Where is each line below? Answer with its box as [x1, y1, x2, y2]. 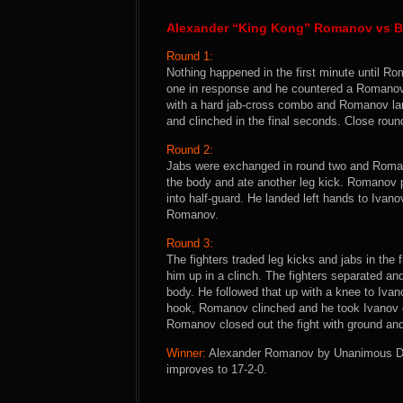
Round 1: [166, 49, 213, 63]
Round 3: [166, 237, 213, 250]
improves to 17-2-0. [166, 363, 267, 376]
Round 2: [166, 143, 213, 157]
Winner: [166, 346, 206, 360]
